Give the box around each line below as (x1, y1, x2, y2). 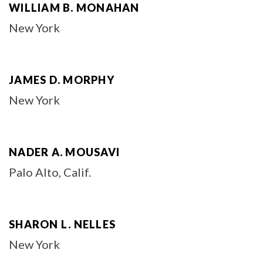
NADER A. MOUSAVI (9, 146, 120, 159)
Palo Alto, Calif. (9, 165, 91, 179)
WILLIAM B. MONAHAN (9, 1, 140, 14)
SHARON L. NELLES (9, 218, 116, 231)
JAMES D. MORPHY (9, 73, 114, 86)
